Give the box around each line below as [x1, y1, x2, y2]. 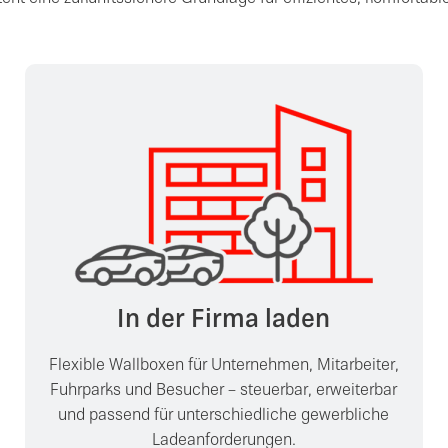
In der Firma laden [117, 309, 331, 334]
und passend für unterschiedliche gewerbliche [58, 408, 390, 424]
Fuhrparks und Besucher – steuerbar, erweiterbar [50, 383, 398, 399]
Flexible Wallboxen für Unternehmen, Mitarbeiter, [48, 358, 399, 374]
